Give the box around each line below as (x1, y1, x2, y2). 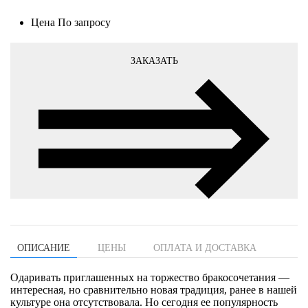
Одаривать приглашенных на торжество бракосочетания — (10, 271, 289, 283)
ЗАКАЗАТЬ (130, 56, 178, 67)
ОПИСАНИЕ (17, 242, 70, 253)
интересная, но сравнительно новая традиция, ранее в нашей (10, 283, 297, 296)
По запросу (58, 16, 111, 29)
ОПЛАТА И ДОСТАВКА (153, 242, 256, 253)
